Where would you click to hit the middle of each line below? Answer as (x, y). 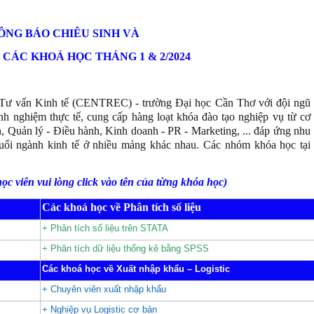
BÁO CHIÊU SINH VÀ (81, 33)
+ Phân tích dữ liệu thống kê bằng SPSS (125, 248)
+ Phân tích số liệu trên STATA (105, 228)
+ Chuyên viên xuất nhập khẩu (104, 289)
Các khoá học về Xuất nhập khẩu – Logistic (136, 269)
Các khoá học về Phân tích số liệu (122, 207)
